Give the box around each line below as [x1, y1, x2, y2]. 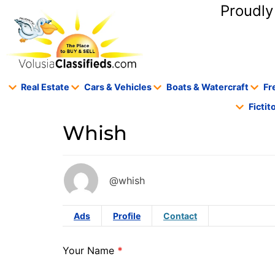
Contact [163, 211, 197, 222]
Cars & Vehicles [84, 82, 152, 93]
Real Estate [21, 82, 70, 93]
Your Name [63, 244, 117, 257]
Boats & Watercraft [166, 82, 249, 93]
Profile [113, 211, 141, 222]
